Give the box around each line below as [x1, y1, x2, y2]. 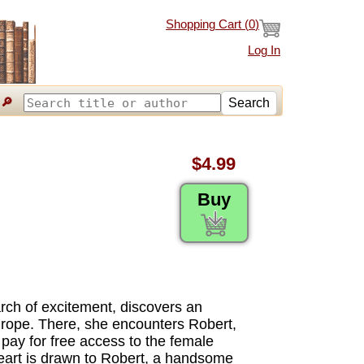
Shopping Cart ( [166, 17, 249, 31]
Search [228, 95, 270, 110]
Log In [248, 43, 280, 57]
